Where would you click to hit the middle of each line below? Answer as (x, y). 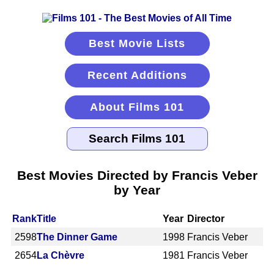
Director (206, 218)
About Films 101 (137, 107)
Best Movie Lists (137, 43)
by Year (137, 190)
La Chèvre (61, 255)
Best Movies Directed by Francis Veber (137, 175)
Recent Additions (137, 75)
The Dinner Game (77, 237)
